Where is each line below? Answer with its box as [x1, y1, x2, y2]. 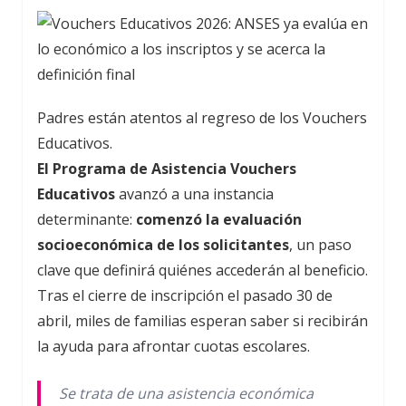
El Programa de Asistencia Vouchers [37, 158, 296, 179]
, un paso [289, 234, 352, 255]
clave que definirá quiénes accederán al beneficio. [37, 259, 368, 280]
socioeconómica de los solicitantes [37, 234, 289, 255]
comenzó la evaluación [136, 208, 302, 229]
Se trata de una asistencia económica [59, 382, 314, 403]
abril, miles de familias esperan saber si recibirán [37, 310, 368, 331]
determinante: [37, 208, 136, 229]
